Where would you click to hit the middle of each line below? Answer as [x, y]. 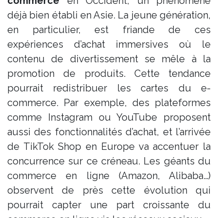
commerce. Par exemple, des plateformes [109, 102]
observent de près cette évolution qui [109, 190]
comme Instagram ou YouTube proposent [109, 117]
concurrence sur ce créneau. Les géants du [109, 161]
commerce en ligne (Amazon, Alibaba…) [109, 175]
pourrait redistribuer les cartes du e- [109, 88]
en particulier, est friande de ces [109, 29]
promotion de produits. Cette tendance [109, 73]
